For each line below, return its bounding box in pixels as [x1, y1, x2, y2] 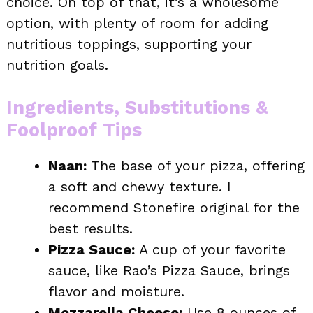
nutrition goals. [6, 56, 108, 73]
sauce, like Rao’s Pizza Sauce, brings [48, 261, 290, 279]
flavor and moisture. [48, 282, 184, 300]
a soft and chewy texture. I [48, 177, 231, 195]
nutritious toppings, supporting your [6, 35, 252, 52]
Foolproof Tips [6, 118, 142, 141]
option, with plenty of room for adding [6, 14, 268, 31]
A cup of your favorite [135, 240, 286, 258]
